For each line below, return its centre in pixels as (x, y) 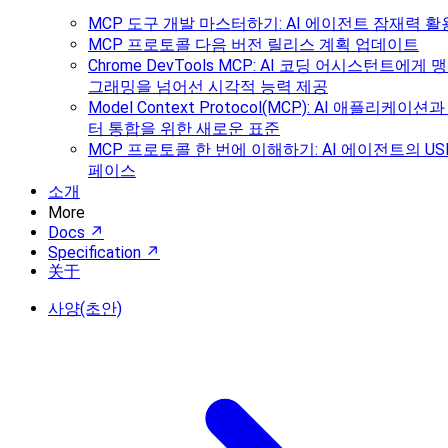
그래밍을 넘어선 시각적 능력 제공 (208, 86)
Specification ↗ (104, 252)
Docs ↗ (76, 232)
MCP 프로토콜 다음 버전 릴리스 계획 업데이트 (253, 44)
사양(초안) (85, 308)
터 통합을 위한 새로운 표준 (184, 128)
